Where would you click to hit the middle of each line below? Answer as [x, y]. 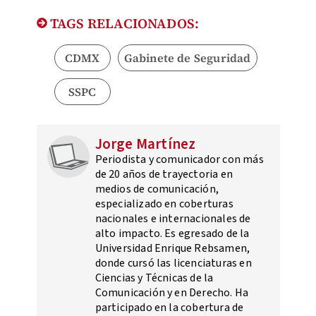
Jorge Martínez [145, 144]
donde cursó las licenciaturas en [173, 263]
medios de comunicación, [157, 189]
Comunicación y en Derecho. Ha [172, 292]
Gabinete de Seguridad [187, 57]
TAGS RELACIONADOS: [123, 23]
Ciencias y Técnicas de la [154, 278]
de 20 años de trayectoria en [164, 174]
